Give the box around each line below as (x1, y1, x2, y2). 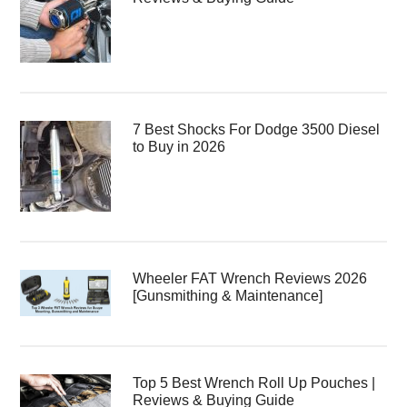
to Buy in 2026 (133, 139, 226, 154)
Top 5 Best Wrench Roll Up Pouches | (133, 375, 376, 392)
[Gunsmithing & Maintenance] (133, 288, 323, 303)
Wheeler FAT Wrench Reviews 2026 (133, 271, 368, 286)
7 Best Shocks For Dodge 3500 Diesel (133, 122, 381, 137)
